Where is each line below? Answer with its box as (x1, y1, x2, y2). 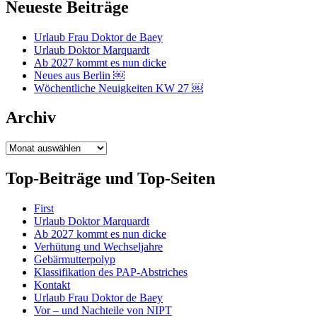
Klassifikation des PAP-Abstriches (34, 266, 188, 279)
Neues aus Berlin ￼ (34, 69, 125, 81)
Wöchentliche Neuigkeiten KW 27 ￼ (34, 81, 203, 94)
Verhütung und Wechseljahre (34, 241, 163, 253)
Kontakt (34, 279, 70, 292)
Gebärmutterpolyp (34, 253, 115, 266)
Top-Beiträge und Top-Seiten (6, 169, 215, 188)
